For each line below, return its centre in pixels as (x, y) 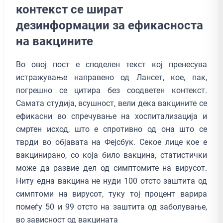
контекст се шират (69, 9)
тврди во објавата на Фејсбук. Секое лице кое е (111, 142)
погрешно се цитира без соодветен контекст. (111, 90)
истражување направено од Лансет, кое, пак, (111, 77)
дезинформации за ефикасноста (110, 25)
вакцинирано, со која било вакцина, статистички (111, 155)
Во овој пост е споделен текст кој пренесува (111, 64)
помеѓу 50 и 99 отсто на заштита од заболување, (111, 207)
